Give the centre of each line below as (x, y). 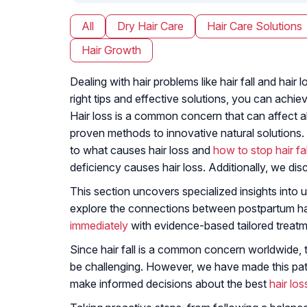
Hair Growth (111, 50)
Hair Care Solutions (255, 26)
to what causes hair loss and (142, 150)
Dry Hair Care (150, 26)
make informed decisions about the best (170, 283)
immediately (99, 225)
